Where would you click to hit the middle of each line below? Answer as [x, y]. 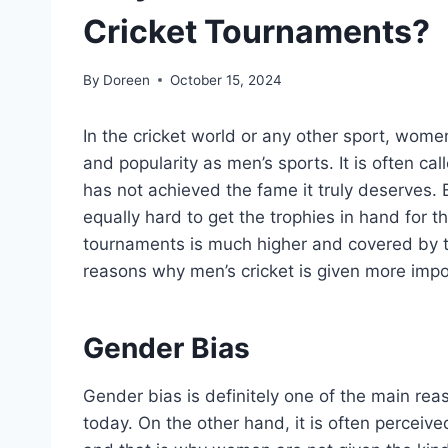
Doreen [127, 79]
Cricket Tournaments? [256, 32]
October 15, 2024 [226, 79]
